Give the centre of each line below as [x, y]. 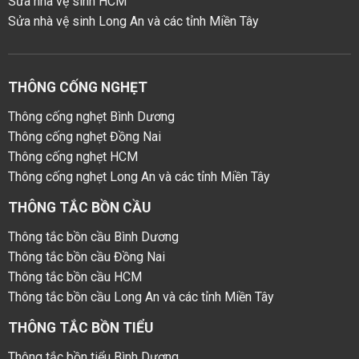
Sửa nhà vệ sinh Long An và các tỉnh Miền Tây [133, 21]
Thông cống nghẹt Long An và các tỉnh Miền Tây [139, 177]
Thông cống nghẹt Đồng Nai [84, 137]
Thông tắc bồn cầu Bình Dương [93, 237]
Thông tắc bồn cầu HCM [75, 277]
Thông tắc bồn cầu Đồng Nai [86, 257]
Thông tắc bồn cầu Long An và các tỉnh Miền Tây [141, 297]
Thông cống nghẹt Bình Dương [91, 117]
